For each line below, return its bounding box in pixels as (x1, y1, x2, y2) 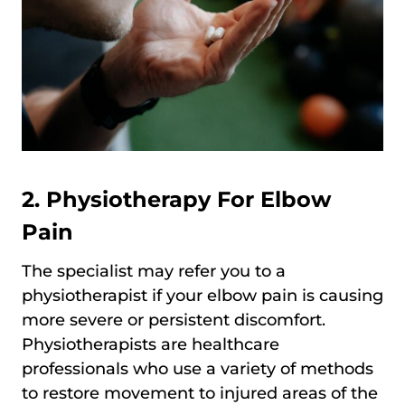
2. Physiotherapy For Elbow (22, 185, 331, 212)
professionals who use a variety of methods (22, 358, 373, 379)
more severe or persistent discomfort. (22, 309, 325, 330)
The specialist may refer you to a (22, 260, 286, 281)
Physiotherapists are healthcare (22, 334, 279, 354)
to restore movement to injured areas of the (22, 382, 378, 403)
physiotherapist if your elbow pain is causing (22, 285, 383, 306)
